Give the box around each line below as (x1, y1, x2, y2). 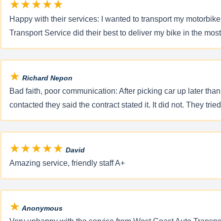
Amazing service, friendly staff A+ (9, 158, 125, 167)
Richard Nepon (20, 74, 73, 82)
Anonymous (20, 204, 63, 212)
